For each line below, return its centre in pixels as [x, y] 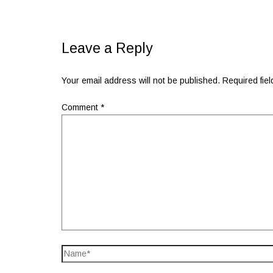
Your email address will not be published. [141, 81]
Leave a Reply [108, 48]
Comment [81, 108]
